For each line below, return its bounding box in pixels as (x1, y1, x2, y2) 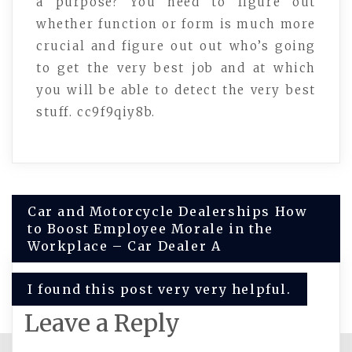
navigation (11, 232, 134, 262)
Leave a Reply (24, 308, 180, 338)
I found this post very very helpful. (27, 281, 291, 297)
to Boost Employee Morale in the (27, 221, 273, 236)
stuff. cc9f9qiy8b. (36, 104, 156, 119)
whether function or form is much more (36, 16, 316, 31)
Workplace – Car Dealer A (27, 238, 222, 254)
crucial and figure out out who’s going (36, 38, 316, 53)
